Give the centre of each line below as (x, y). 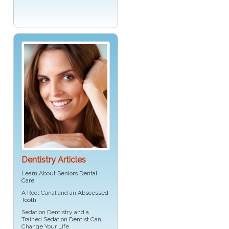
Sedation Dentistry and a (55, 212)
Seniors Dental (77, 174)
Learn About (39, 174)
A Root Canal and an (50, 193)
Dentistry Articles (54, 160)
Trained (32, 220)
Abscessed (93, 193)
